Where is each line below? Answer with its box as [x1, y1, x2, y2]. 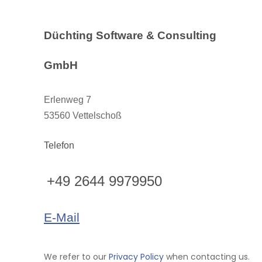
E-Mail [44, 210, 80, 225]
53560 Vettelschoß [44, 110, 122, 120]
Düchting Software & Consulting [44, 29, 216, 42]
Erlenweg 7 [44, 94, 91, 105]
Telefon [44, 140, 74, 150]
